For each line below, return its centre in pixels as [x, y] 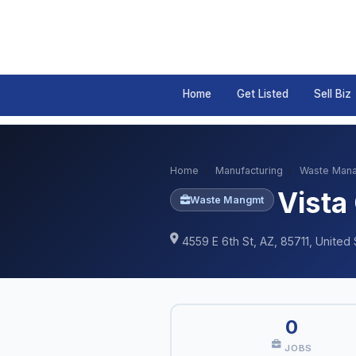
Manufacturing [249, 170]
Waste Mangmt [227, 200]
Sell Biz [333, 94]
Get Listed [263, 94]
